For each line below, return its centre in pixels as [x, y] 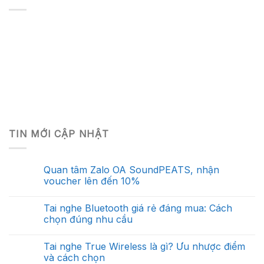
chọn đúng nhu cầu [88, 220]
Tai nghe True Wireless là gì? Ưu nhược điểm [144, 247]
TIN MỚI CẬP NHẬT [59, 133]
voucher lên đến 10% [92, 181]
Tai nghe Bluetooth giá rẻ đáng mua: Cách [138, 208]
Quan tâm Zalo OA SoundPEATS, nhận [131, 170]
